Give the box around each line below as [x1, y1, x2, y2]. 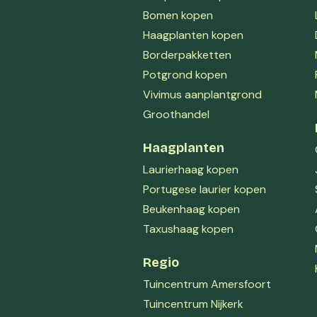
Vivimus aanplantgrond [143, 86, 262, 102]
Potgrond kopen [143, 67, 227, 82]
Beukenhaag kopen [143, 201, 240, 217]
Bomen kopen [143, 7, 213, 23]
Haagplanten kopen [143, 27, 243, 42]
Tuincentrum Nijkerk [143, 296, 243, 311]
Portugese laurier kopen [143, 181, 266, 197]
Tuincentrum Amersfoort [143, 276, 271, 292]
